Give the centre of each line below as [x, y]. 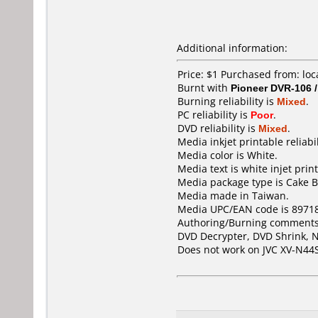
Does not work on [220, 250]
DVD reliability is [218, 128]
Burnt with [204, 88]
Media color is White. [227, 155]
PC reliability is [214, 115]
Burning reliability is [227, 101]
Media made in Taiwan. [233, 196]
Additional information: [232, 48]
